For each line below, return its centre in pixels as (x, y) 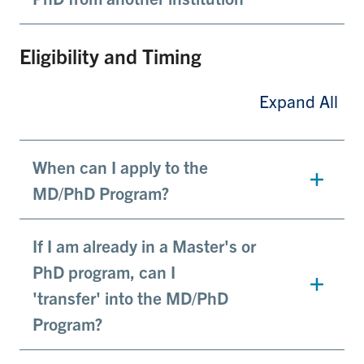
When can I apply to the (120, 167)
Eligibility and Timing (110, 56)
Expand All (299, 101)
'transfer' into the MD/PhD (130, 298)
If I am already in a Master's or (144, 246)
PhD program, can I (104, 272)
